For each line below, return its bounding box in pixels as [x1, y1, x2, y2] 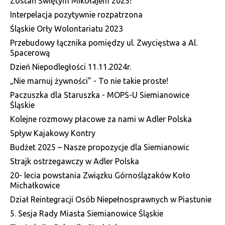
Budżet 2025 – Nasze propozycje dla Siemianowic [10, 142, 189, 152]
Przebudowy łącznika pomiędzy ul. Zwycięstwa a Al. [10, 38, 197, 47]
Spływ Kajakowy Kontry [10, 128, 95, 138]
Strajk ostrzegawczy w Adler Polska [10, 156, 139, 166]
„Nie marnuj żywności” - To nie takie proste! [10, 76, 168, 85]
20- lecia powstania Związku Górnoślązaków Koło [10, 170, 190, 180]
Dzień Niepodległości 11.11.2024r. [10, 62, 131, 71]
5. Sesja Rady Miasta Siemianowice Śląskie [10, 208, 163, 218]
